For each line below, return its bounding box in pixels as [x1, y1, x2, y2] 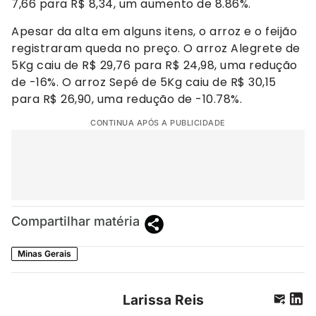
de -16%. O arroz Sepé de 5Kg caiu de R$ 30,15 [11, 73, 276, 90]
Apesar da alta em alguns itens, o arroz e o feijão [11, 23, 297, 39]
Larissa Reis [123, 291, 204, 309]
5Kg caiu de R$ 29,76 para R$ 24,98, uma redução [11, 56, 298, 73]
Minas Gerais [18, 248, 71, 260]
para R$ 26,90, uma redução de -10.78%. [11, 90, 242, 107]
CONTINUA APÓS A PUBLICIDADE [90, 118, 226, 128]
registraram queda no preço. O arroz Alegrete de [11, 39, 300, 56]
